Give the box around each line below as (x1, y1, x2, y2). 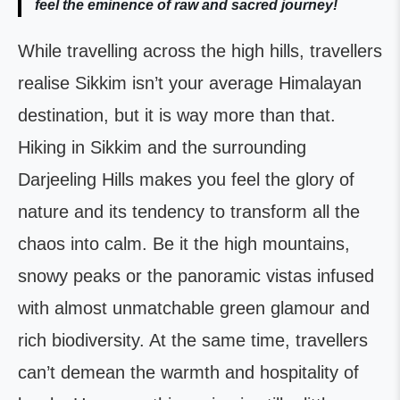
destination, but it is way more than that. (18, 105, 336, 125)
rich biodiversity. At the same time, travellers (18, 330, 368, 350)
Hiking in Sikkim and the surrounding (18, 137, 306, 157)
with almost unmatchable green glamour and (18, 298, 370, 318)
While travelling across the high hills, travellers (18, 41, 382, 61)
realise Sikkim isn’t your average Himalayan (18, 73, 362, 93)
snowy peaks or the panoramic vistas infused (18, 266, 374, 286)
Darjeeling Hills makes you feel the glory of (18, 170, 354, 189)
